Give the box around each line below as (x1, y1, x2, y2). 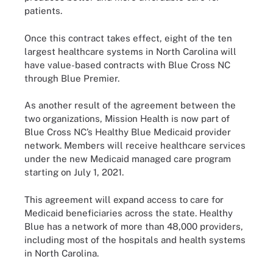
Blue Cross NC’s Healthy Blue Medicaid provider (24, 127, 231, 137)
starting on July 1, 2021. (24, 167, 124, 177)
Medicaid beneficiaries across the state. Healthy (24, 207, 233, 218)
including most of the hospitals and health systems (24, 234, 246, 245)
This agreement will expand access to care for (24, 194, 224, 205)
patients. (24, 5, 99, 16)
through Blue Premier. (24, 73, 119, 83)
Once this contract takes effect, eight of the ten (24, 32, 232, 43)
